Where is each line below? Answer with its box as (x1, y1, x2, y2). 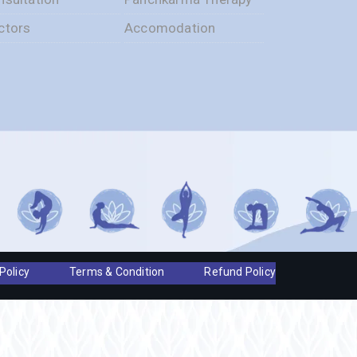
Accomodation (124, 20, 216, 37)
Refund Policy (204, 265, 276, 279)
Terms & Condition (69, 265, 165, 279)
